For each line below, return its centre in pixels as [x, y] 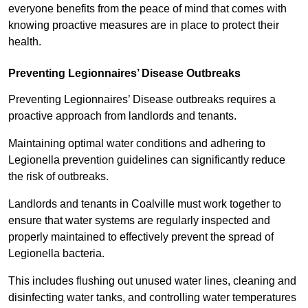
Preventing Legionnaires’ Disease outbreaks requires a [142, 100]
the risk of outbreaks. [58, 177]
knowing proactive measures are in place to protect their [144, 25]
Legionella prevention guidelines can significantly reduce [147, 160]
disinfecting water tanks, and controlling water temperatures [152, 298]
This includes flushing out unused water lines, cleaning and [152, 281]
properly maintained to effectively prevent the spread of [141, 237]
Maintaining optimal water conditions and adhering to [137, 144]
